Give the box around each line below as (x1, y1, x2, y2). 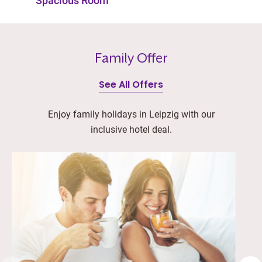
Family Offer (94, 50, 168, 65)
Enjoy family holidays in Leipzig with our (47, 108, 215, 120)
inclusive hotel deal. (90, 123, 172, 135)
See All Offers (99, 81, 163, 90)
